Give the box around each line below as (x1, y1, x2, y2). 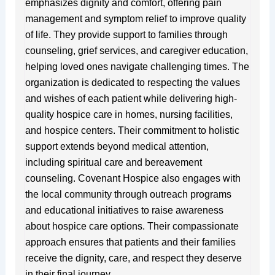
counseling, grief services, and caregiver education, (25, 45, 248, 56)
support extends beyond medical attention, (25, 141, 209, 152)
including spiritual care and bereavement (25, 157, 202, 168)
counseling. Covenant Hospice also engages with (25, 172, 241, 184)
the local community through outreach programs (25, 188, 231, 199)
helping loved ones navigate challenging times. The (25, 61, 249, 72)
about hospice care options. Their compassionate (25, 220, 239, 231)
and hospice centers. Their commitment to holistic (25, 125, 239, 136)
